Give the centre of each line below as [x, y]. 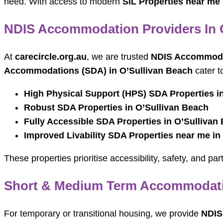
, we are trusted [119, 57]
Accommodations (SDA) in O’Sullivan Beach [98, 71]
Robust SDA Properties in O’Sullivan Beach [116, 108]
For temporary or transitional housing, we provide [103, 214]
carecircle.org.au [51, 57]
